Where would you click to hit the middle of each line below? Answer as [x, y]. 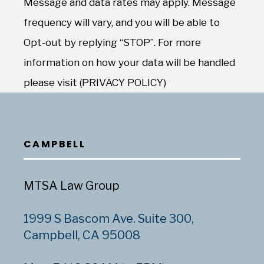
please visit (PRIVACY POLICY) [95, 82]
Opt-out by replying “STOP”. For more [112, 42]
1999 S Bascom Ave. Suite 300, [109, 219]
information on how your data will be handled [129, 62]
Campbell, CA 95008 [82, 235]
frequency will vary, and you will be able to [122, 22]
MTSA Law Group [72, 186]
